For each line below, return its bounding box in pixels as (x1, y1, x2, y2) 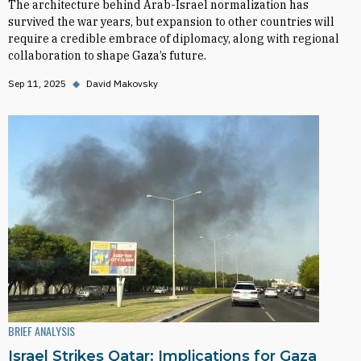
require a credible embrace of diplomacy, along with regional (8, 31, 339, 46)
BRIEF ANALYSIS (8, 322, 75, 339)
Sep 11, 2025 (8, 77, 66, 89)
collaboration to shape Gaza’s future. (8, 48, 206, 63)
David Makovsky (86, 77, 158, 89)
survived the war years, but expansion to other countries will (8, 15, 334, 29)
